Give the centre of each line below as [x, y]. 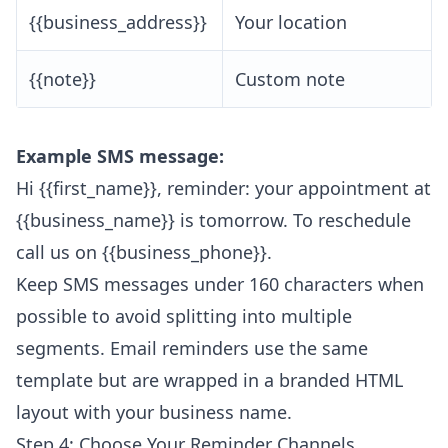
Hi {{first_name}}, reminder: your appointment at [223, 188]
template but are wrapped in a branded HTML [209, 380]
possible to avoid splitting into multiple [184, 316]
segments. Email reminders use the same [192, 348]
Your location [291, 22]
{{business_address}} [118, 22]
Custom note [290, 79]
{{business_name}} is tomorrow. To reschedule [213, 220]
